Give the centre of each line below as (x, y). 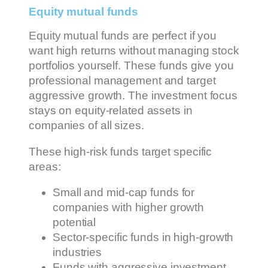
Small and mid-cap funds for (124, 193)
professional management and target (122, 81)
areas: (45, 166)
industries (77, 252)
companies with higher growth (129, 208)
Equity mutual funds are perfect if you (123, 36)
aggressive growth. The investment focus (133, 96)
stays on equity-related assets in (111, 111)
